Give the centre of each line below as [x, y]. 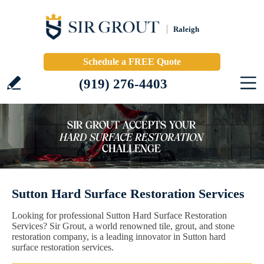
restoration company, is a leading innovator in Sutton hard [119, 237]
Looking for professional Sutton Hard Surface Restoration [119, 215]
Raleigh [186, 29]
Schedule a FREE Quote [132, 62]
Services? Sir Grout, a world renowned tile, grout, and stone [123, 226]
